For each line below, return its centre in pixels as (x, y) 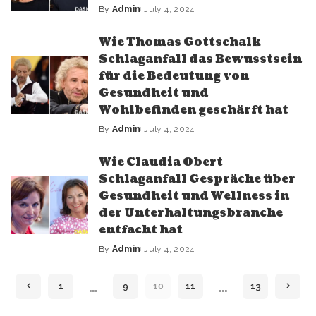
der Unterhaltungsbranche (191, 213)
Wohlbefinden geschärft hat (194, 110)
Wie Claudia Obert (161, 162)
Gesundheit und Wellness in (194, 196)
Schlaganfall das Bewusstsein (200, 59)
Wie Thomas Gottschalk (180, 42)
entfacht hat (141, 230)
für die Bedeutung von (174, 76)
